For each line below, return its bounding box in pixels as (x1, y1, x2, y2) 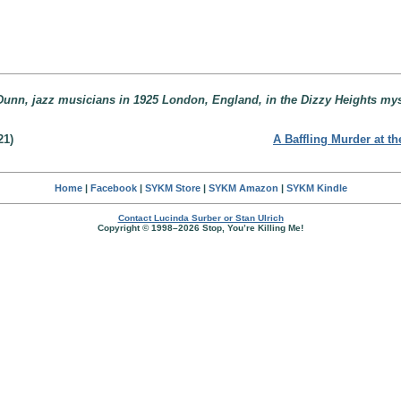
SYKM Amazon (208, 183, 278, 193)
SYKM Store (144, 183, 200, 193)
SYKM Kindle (286, 183, 347, 193)
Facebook (90, 183, 137, 193)
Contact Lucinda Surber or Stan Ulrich (117, 213, 284, 223)
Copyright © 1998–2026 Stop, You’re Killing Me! (98, 223, 303, 233)
